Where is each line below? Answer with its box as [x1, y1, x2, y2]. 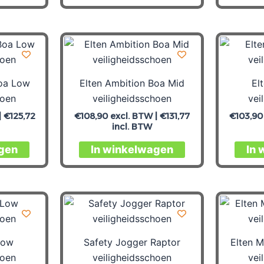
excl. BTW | [108, 110, 160, 121]
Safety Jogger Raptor [84, 236, 180, 248]
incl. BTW [112, 121, 152, 132]
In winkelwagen [91, 143, 173, 156]
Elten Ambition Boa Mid [80, 77, 184, 89]
